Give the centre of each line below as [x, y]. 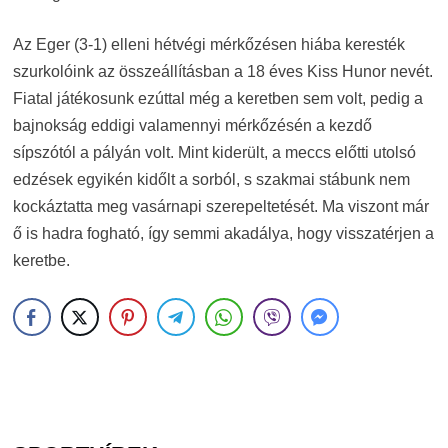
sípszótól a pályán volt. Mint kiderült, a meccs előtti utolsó [214, 153]
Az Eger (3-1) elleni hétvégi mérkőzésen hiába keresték [208, 45]
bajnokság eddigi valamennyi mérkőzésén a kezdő [192, 126]
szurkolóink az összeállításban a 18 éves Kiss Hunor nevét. [222, 72]
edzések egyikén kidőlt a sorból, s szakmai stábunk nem [211, 180]
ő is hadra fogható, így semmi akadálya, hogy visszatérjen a [223, 234]
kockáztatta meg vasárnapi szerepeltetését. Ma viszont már [220, 207]
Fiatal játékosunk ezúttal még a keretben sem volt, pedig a [217, 99]
